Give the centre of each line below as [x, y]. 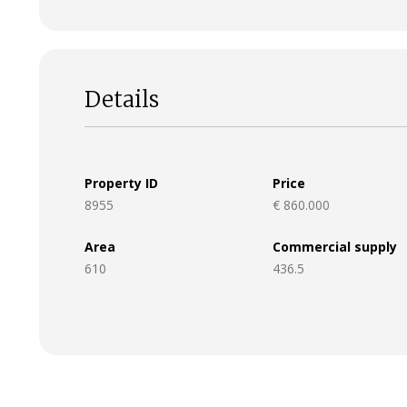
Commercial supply [335, 246]
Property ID [121, 183]
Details [121, 99]
